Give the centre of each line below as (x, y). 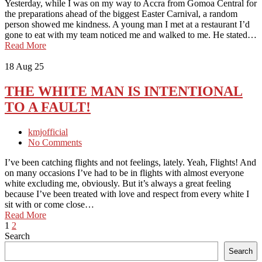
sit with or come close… (49, 205)
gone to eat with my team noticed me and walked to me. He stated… (131, 35)
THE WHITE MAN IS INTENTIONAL (124, 92)
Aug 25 (30, 67)
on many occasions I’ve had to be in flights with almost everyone (124, 173)
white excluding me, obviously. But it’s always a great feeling (118, 184)
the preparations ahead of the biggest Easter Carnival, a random (121, 14)
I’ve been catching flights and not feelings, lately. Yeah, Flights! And (130, 163)
